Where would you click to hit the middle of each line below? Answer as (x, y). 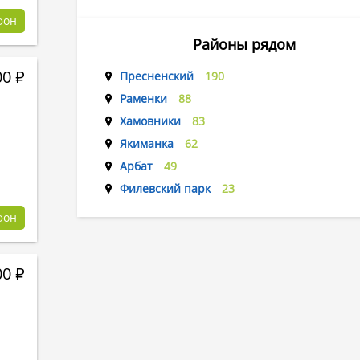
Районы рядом (244, 44)
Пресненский (157, 76)
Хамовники (150, 121)
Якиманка (147, 143)
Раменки (143, 98)
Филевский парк (165, 188)
